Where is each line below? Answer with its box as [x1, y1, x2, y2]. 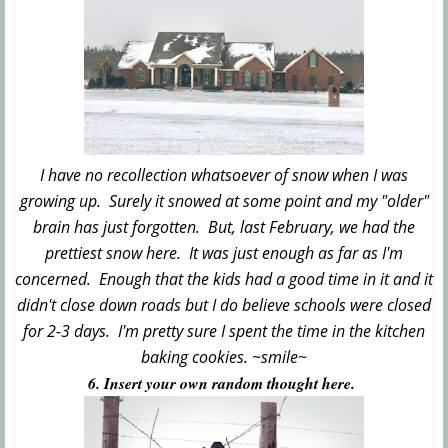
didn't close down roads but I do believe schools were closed [17, 294, 431, 317]
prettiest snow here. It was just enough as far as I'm [45, 242, 403, 265]
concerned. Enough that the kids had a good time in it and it [15, 268, 433, 291]
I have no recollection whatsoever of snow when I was [40, 164, 408, 187]
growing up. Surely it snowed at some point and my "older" [19, 190, 429, 213]
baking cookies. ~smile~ [141, 346, 307, 369]
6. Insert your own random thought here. [88, 372, 360, 395]
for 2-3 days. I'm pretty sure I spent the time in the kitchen [23, 320, 425, 343]
